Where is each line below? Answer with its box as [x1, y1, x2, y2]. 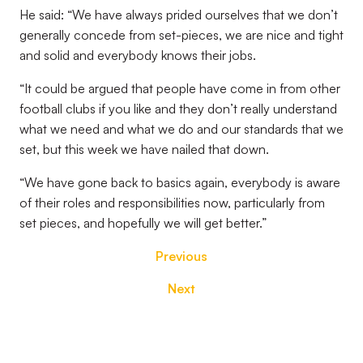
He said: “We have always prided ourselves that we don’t [19, 6, 338, 23]
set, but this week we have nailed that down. [19, 141, 269, 157]
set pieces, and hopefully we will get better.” [19, 215, 267, 231]
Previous [156, 248, 207, 264]
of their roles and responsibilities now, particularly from [19, 194, 325, 211]
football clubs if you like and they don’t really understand [19, 100, 337, 117]
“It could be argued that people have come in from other [19, 80, 340, 96]
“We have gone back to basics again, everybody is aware [19, 174, 340, 190]
